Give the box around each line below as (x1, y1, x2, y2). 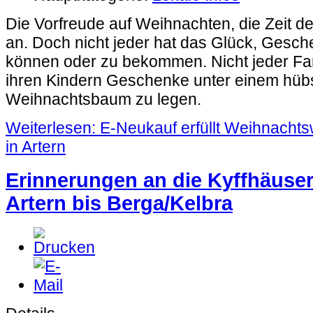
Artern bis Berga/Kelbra (6, 191, 233, 214)
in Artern (6, 138, 66, 156)
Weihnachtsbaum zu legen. (6, 90, 201, 109)
